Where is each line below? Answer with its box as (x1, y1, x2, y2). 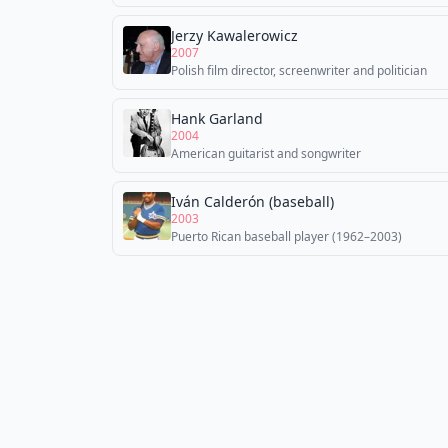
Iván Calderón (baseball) (171, 192, 334, 211)
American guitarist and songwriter (171, 145, 361, 162)
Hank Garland (171, 109, 263, 128)
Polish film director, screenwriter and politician (171, 62, 427, 79)
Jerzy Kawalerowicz (171, 26, 298, 45)
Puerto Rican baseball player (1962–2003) (171, 228, 402, 245)
